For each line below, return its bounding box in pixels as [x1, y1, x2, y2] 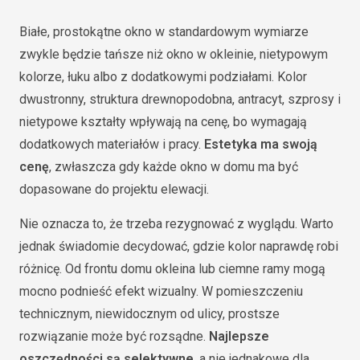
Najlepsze [209, 329, 269, 344]
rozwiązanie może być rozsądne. [19, 329, 209, 344]
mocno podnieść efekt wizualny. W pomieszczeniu [19, 284, 303, 299]
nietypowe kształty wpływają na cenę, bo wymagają [19, 114, 307, 129]
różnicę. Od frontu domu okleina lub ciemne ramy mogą [19, 261, 325, 276]
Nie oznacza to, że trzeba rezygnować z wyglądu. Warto [19, 216, 333, 231]
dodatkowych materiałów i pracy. [19, 137, 204, 152]
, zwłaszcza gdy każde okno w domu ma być [49, 159, 298, 174]
